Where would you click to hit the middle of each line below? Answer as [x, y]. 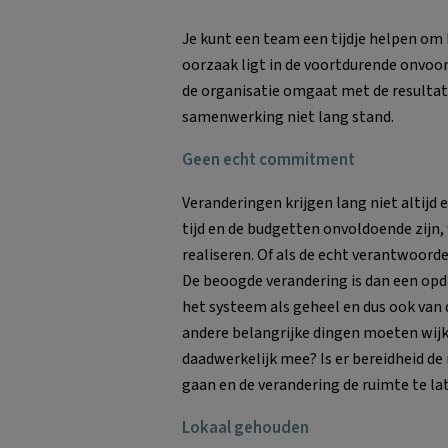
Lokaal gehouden [245, 427]
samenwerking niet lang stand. [288, 116]
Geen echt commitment [268, 159]
